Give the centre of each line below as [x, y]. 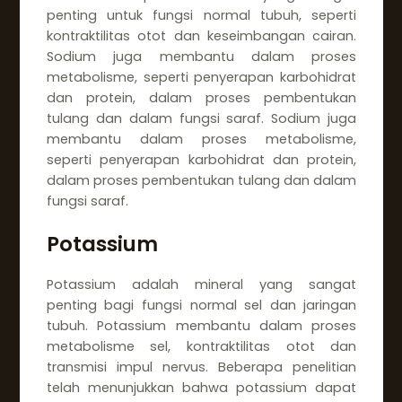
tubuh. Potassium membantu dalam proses [201, 326]
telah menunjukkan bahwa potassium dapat [201, 388]
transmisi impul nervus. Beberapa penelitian [201, 367]
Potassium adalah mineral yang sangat [201, 285]
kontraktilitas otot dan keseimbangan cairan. [201, 36]
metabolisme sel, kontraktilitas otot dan [201, 347]
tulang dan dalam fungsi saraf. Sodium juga [201, 119]
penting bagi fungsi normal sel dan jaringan [201, 306]
